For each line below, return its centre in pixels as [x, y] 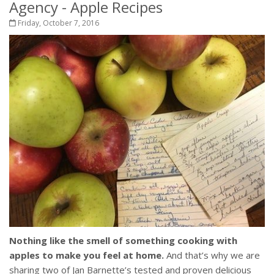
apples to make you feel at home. [88, 255]
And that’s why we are [213, 255]
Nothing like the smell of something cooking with [123, 240]
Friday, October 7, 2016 [57, 23]
